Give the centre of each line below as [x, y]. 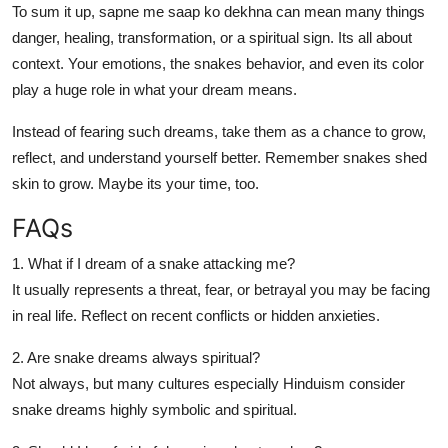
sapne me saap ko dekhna [185, 11]
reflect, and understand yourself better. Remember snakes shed [219, 157]
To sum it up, [55, 11]
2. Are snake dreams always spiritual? [136, 357]
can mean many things [348, 11]
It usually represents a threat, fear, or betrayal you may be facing [221, 289]
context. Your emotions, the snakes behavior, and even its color [218, 63]
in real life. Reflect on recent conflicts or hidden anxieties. [196, 315]
